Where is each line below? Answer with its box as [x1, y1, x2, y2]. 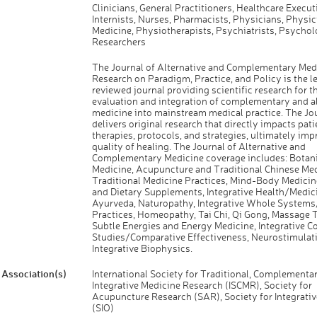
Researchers [91, 35, 146, 47]
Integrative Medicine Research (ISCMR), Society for [91, 279, 312, 291]
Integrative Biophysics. [91, 242, 192, 254]
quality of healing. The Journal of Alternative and [91, 140, 306, 152]
